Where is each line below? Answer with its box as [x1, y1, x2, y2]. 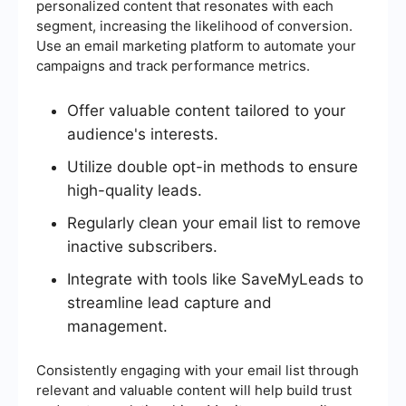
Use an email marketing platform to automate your [36, 37, 356, 55]
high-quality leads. [67, 181, 202, 200]
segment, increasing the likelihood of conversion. [36, 17, 353, 35]
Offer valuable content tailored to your [67, 101, 345, 121]
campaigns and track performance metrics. [36, 57, 310, 75]
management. [67, 317, 168, 336]
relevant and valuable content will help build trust [36, 382, 352, 400]
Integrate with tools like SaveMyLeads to [67, 270, 363, 289]
